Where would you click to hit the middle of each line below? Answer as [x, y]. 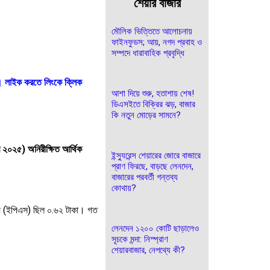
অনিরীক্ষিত [44, 149]
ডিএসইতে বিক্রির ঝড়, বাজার [153, 104]
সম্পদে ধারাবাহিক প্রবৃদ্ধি [148, 53]
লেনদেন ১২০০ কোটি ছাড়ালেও [155, 228]
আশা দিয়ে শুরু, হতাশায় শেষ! [153, 93]
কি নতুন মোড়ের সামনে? [146, 115]
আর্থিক [72, 149]
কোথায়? [124, 188]
